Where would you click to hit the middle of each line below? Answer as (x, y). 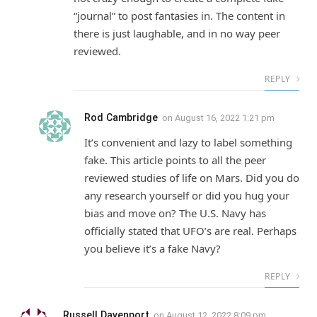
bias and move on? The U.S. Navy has (175, 213)
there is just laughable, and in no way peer (177, 34)
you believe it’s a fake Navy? (152, 249)
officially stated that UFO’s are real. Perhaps (190, 231)
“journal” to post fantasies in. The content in (179, 16)
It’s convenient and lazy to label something (188, 143)
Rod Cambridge (121, 118)
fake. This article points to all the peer (175, 160)
